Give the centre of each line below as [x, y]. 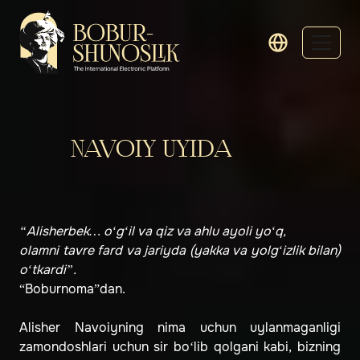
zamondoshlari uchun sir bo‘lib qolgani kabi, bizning [180, 347]
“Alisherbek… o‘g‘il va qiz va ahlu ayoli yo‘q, [153, 231]
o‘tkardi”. [48, 270]
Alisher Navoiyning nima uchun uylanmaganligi [180, 328]
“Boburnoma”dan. [72, 289]
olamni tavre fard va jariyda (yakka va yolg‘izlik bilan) [180, 251]
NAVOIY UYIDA [152, 150]
